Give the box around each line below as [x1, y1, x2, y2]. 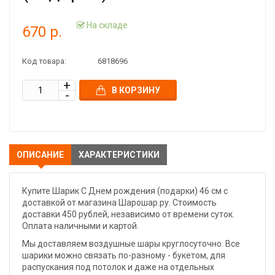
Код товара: [22, 56, 66, 66]
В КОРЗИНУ [112, 85, 160, 95]
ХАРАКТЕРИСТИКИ [79, 150, 160, 160]
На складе [85, 20, 128, 30]
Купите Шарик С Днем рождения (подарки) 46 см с [22, 186, 228, 196]
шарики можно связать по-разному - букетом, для [22, 250, 225, 260]
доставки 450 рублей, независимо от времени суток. [22, 209, 234, 219]
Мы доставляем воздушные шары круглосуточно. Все [22, 239, 240, 249]
